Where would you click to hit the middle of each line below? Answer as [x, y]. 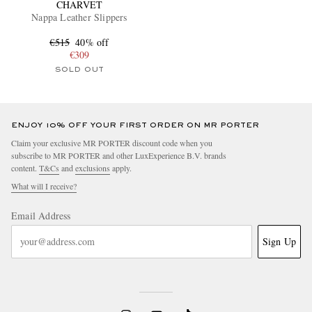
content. [25, 167]
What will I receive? [44, 186]
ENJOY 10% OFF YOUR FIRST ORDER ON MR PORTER [135, 125]
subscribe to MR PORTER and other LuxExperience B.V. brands [119, 155]
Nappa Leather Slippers [79, 17]
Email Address [41, 215]
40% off [92, 42]
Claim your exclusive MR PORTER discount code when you [112, 142]
